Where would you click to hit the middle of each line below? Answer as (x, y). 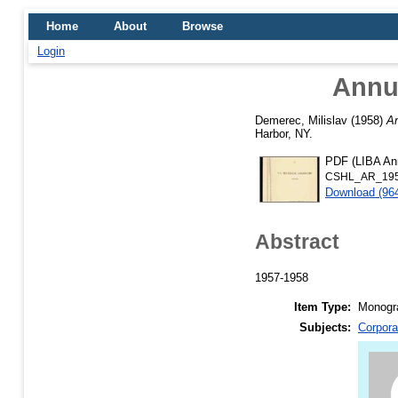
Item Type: (322, 306)
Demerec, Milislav (301, 120)
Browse (203, 26)
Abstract (297, 241)
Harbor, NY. (284, 133)
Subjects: (325, 327)
